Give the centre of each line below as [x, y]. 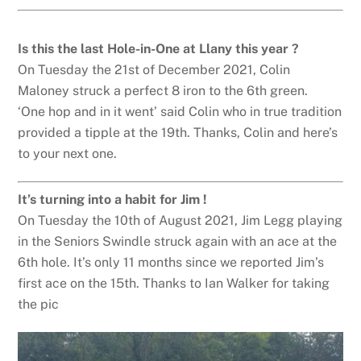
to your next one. [68, 154]
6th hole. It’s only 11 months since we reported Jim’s [171, 263]
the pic [39, 305]
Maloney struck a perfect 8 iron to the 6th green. [163, 91]
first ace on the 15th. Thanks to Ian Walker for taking [174, 284]
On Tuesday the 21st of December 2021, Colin [154, 70]
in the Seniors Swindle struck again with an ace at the [178, 242]
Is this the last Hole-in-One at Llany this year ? [159, 49]
